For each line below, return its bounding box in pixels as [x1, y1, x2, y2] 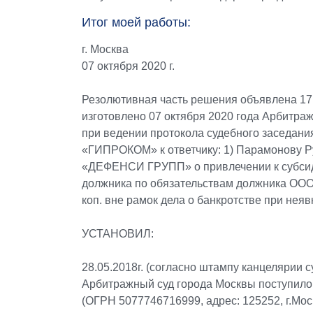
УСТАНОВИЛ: [82, 228, 154, 240]
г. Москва [82, 43, 129, 55]
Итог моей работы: [82, 15, 191, 29]
